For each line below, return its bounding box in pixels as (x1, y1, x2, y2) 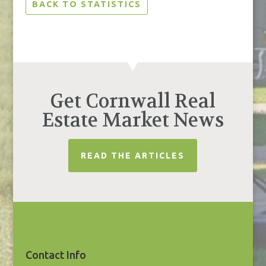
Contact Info (25, 249, 86, 261)
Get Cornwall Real (50, 89, 216, 113)
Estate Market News (42, 108, 224, 132)
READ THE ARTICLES (81, 151, 185, 160)
